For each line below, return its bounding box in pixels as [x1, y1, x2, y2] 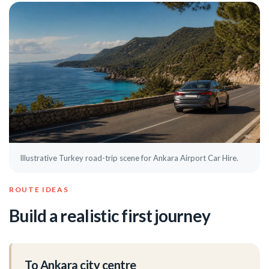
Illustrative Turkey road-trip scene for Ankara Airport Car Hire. [20, 153, 238, 163]
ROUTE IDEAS [9, 185, 69, 195]
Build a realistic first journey [9, 205, 211, 226]
